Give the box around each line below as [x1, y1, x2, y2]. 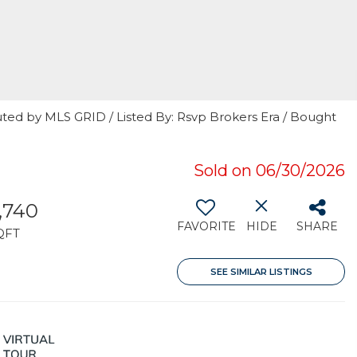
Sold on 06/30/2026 [194, 161, 345, 180]
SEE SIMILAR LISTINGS [210, 266, 312, 277]
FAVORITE [177, 219, 236, 233]
